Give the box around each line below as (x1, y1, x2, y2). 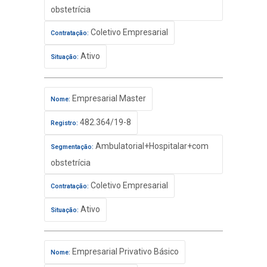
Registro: (51, 119, 78, 127)
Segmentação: (51, 143, 94, 151)
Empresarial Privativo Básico (70, 247, 179, 256)
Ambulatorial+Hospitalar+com (94, 141, 209, 151)
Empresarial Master (70, 94, 146, 103)
